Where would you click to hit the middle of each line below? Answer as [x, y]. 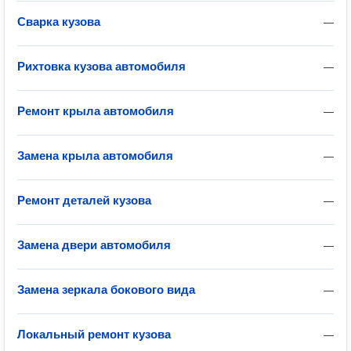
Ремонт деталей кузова [84, 200]
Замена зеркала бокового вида [106, 289]
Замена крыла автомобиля [95, 156]
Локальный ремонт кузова [94, 334]
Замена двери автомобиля [94, 245]
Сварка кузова [59, 22]
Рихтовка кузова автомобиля [101, 66]
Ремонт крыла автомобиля [96, 111]
